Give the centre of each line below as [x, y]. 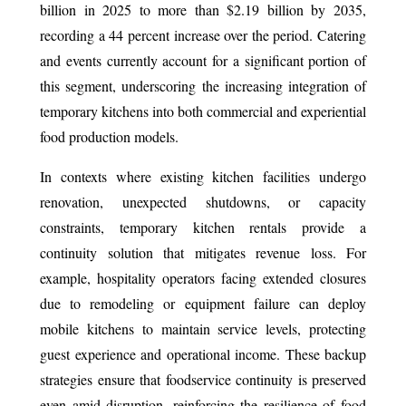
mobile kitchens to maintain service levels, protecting [203, 328]
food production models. [109, 136]
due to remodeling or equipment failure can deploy [203, 303]
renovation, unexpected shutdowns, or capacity [203, 201]
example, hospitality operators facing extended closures [203, 277]
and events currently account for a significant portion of [203, 60]
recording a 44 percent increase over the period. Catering [203, 34]
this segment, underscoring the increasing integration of [203, 85]
